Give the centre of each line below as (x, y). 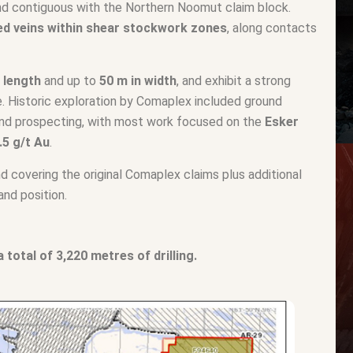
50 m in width (137, 81)
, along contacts (271, 28)
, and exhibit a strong (233, 81)
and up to (70, 81)
